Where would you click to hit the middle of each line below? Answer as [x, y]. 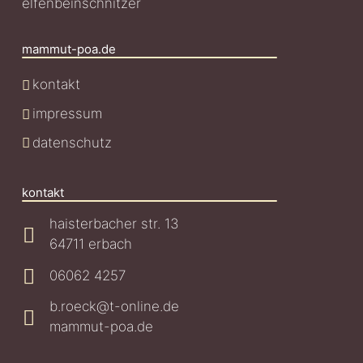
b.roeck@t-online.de [114, 307]
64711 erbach [91, 244]
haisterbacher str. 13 [114, 224]
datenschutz [72, 142]
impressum [67, 113]
